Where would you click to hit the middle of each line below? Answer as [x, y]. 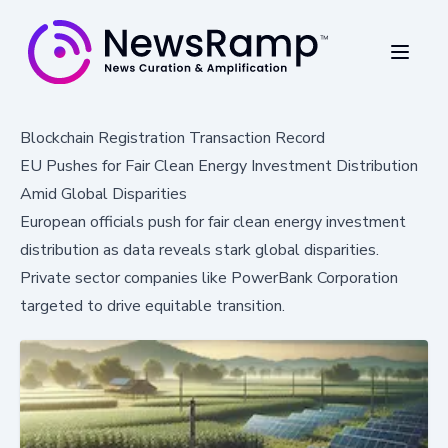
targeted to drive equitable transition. [152, 305]
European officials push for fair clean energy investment [213, 221]
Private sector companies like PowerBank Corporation [209, 277]
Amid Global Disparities [103, 193]
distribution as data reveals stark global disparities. [199, 249]
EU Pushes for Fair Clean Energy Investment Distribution [219, 165]
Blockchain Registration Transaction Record [172, 137]
